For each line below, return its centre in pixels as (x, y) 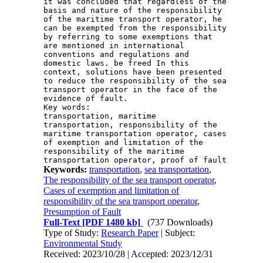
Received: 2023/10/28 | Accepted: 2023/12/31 (129, 254)
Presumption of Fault (82, 211)
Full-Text (62, 222)
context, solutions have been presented (133, 72)
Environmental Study (83, 243)
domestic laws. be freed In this (117, 63)
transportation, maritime (100, 116)
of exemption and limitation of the (124, 142)
